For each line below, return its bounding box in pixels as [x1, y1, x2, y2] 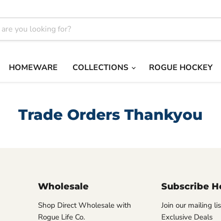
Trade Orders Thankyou [18, 105, 203, 124]
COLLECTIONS [73, 62, 130, 73]
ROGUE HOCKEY [149, 62, 213, 73]
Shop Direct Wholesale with [37, 200, 131, 210]
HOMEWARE [9, 62, 58, 73]
